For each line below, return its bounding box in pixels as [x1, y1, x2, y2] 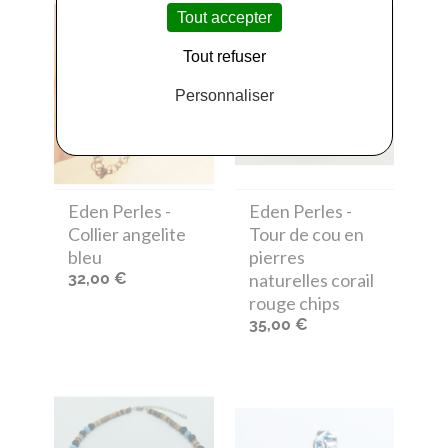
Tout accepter [176, 8, 272, 26]
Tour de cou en [248, 223, 364, 246]
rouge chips [248, 292, 340, 315]
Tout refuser [182, 47, 266, 65]
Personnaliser [174, 86, 274, 104]
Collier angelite [68, 223, 186, 246]
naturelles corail [248, 269, 374, 292]
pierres [248, 246, 305, 269]
